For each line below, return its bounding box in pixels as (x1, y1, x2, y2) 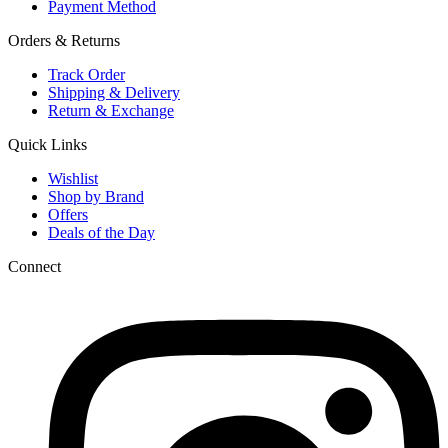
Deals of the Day (48, 223, 155, 241)
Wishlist (48, 169, 98, 187)
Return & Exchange (48, 101, 174, 119)
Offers (48, 205, 88, 223)
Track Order (48, 65, 125, 83)
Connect (8, 257, 61, 275)
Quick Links (8, 135, 87, 153)
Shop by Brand (48, 187, 144, 205)
